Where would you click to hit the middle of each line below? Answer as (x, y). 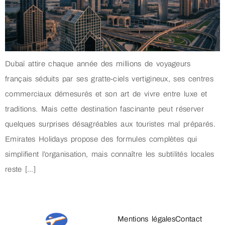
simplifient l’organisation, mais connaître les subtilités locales (110, 154)
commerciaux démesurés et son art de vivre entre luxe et (106, 94)
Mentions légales (146, 219)
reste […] (20, 169)
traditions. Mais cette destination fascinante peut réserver (104, 109)
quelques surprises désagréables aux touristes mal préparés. (110, 124)
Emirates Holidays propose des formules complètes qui (101, 139)
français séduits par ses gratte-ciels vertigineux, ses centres (109, 79)
